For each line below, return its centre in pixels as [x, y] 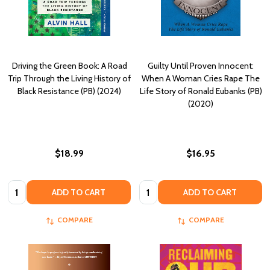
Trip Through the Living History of [69, 78]
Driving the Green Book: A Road [69, 65]
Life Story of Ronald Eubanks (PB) [201, 91]
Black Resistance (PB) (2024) [69, 91]
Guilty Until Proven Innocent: [201, 65]
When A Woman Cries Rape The [201, 78]
